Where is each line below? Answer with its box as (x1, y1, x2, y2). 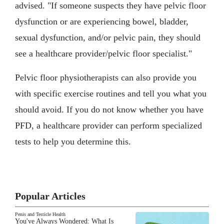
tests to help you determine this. (15, 136, 131, 146)
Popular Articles (15, 190, 85, 201)
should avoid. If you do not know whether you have (15, 104, 203, 114)
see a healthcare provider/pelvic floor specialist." (15, 48, 192, 58)
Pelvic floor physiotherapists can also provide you (15, 72, 196, 82)
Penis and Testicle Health (15, 211, 65, 217)
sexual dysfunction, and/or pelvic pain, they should (15, 32, 200, 42)
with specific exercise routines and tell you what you (15, 88, 206, 98)
